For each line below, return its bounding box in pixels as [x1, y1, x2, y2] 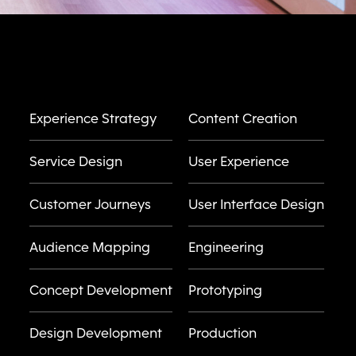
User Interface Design [188, 196, 324, 212]
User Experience [188, 153, 289, 169]
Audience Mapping [29, 239, 150, 255]
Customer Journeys [29, 196, 151, 212]
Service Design [29, 153, 122, 169]
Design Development [29, 325, 162, 341]
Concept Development [29, 282, 172, 298]
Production [188, 325, 257, 341]
